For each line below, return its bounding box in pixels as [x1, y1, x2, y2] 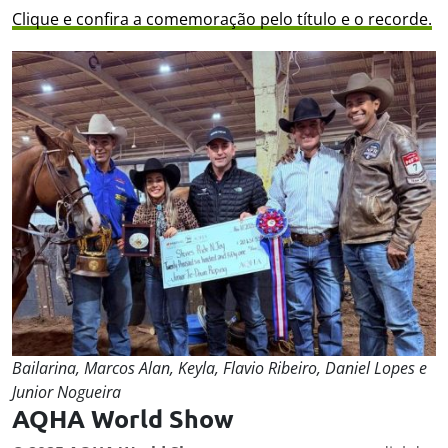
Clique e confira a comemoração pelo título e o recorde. [12, 8, 432, 31]
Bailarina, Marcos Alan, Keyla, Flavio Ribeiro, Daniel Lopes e [12, 357, 427, 380]
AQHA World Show [12, 402, 234, 435]
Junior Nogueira [12, 381, 121, 404]
